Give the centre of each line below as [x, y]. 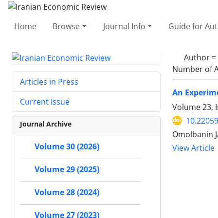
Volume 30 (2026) [67, 147]
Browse [66, 26]
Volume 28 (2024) [67, 192]
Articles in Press [49, 82]
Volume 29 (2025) [67, 170]
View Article [193, 148]
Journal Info [124, 26]
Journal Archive [46, 124]
